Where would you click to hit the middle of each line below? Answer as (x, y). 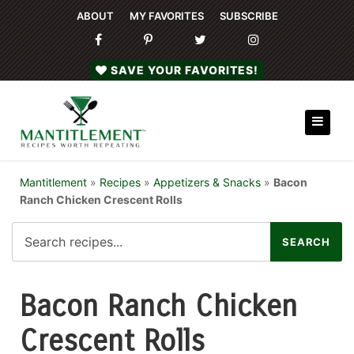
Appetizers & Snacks (207, 182)
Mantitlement (53, 182)
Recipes (120, 182)
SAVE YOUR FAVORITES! (185, 70)
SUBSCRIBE (249, 16)
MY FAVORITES (166, 16)
